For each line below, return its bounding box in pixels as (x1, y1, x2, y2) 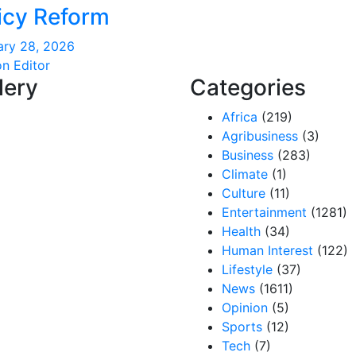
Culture (222, 185, 265, 201)
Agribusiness (222, 128, 298, 144)
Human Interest (222, 242, 313, 258)
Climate (222, 166, 268, 182)
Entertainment (222, 204, 307, 220)
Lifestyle (222, 261, 273, 277)
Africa (222, 109, 257, 125)
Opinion (222, 300, 268, 315)
